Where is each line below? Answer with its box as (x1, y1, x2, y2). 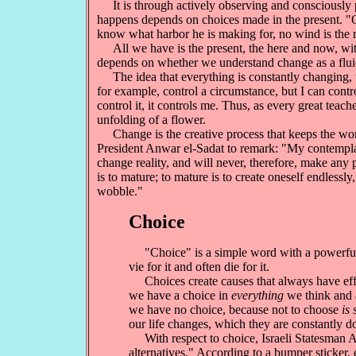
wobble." (97, 184, 143, 198)
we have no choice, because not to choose (129, 303, 342, 316)
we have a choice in (129, 288, 231, 302)
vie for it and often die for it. (129, 260, 269, 273)
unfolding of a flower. (97, 113, 206, 126)
